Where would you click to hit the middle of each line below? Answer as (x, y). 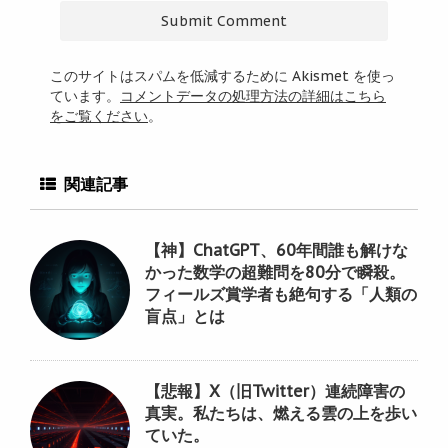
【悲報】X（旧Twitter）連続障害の (275, 390)
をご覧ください (99, 115)
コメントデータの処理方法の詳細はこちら (253, 95)
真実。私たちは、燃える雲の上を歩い (281, 412)
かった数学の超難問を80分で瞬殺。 (275, 271)
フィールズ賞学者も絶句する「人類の (281, 293)
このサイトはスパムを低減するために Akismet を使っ (222, 75)
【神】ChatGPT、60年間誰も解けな (276, 249)
